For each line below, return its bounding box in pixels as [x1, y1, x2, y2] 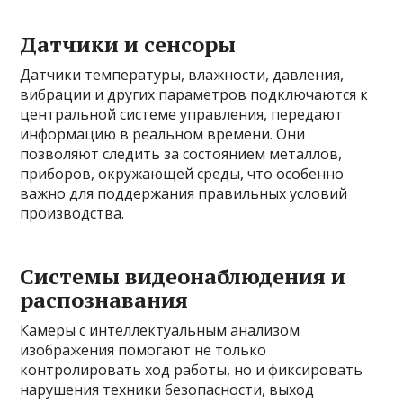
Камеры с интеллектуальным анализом [20, 319, 300, 340]
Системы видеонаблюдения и [20, 261, 346, 291]
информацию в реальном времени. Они [20, 123, 306, 144]
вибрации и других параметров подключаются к [20, 84, 369, 104]
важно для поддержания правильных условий [20, 183, 348, 203]
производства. [20, 202, 125, 223]
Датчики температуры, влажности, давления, [20, 64, 345, 85]
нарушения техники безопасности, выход [20, 379, 315, 399]
